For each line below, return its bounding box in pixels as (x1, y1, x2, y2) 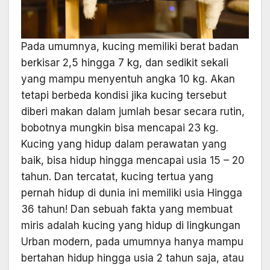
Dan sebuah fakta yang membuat (71, 203, 233, 216)
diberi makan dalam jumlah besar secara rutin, (21, 105, 245, 118)
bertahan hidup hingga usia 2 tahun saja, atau (21, 252, 244, 265)
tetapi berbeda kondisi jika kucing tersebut (21, 89, 227, 102)
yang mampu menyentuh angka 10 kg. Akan (21, 73, 235, 86)
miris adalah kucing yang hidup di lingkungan (21, 219, 240, 232)
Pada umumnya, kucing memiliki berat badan (21, 40, 239, 53)
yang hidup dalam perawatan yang (54, 138, 227, 151)
